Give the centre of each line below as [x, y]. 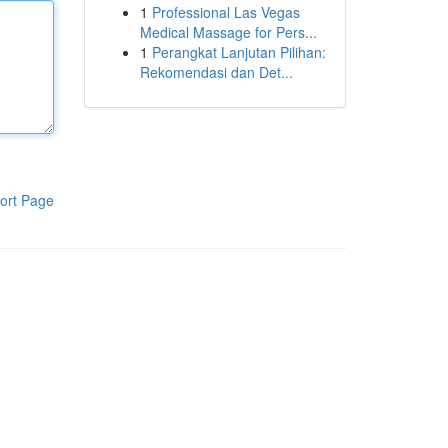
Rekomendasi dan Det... [216, 72]
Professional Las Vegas [225, 12]
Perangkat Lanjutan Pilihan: [238, 52]
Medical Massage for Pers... [228, 32]
